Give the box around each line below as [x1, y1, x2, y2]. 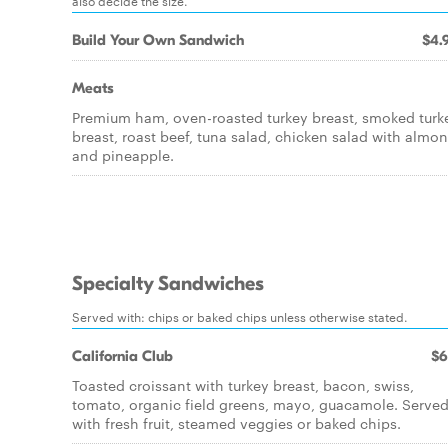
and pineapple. [72, 145, 174, 165]
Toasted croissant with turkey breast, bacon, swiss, [72, 375, 414, 395]
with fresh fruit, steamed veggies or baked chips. [72, 413, 401, 433]
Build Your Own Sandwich [72, 31, 244, 49]
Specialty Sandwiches [72, 272, 264, 296]
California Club [72, 347, 173, 365]
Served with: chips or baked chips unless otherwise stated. [72, 307, 408, 325]
